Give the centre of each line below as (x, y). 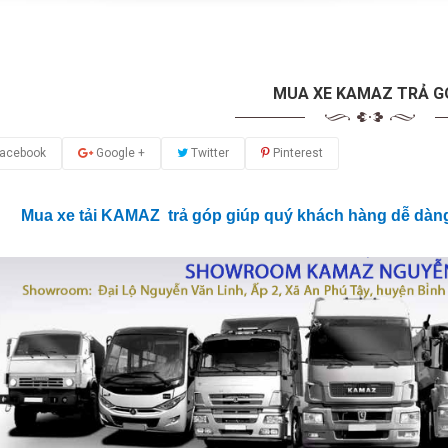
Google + (118, 153)
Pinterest (296, 153)
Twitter (208, 153)
